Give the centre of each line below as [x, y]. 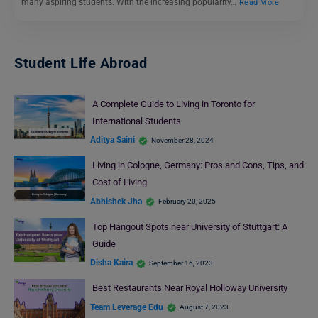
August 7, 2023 [204, 307]
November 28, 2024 [182, 140]
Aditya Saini [113, 140]
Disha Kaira [111, 263]
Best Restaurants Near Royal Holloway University [190, 288]
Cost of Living [119, 182]
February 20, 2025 [187, 202]
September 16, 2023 [181, 263]
